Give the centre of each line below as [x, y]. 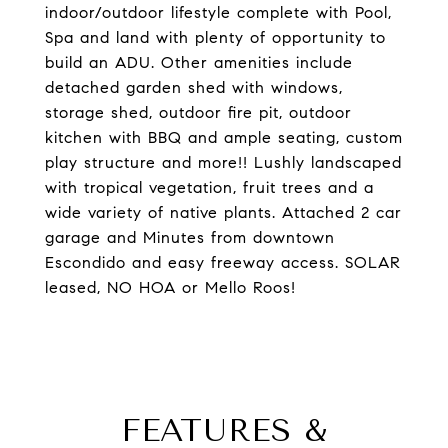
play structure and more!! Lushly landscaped [223, 162]
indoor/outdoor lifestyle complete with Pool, [218, 12]
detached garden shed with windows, [194, 87]
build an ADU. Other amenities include [199, 62]
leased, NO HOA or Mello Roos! [170, 287]
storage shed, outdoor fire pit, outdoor [198, 112]
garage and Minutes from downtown [190, 237]
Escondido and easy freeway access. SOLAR [223, 262]
